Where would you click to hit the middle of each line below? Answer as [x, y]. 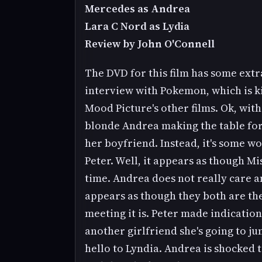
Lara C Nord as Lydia [137, 26]
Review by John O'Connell [150, 44]
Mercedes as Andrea [137, 9]
